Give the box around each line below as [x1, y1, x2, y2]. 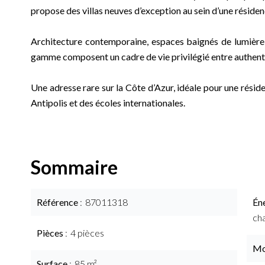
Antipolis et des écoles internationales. [31, 97, 185, 108]
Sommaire [31, 156, 118, 179]
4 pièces [70, 227, 104, 238]
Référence [37, 196, 80, 208]
